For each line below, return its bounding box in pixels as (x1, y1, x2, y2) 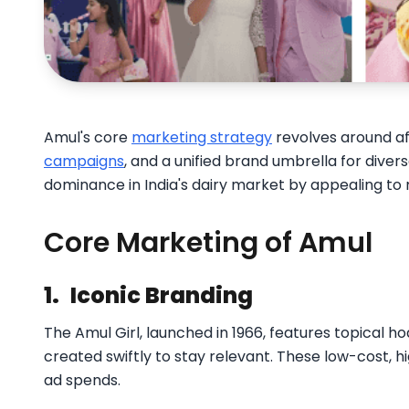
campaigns (44, 150, 124, 172)
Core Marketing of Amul (44, 223, 372, 262)
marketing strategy (131, 126, 272, 148)
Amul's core (44, 126, 131, 148)
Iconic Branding (70, 279, 253, 310)
